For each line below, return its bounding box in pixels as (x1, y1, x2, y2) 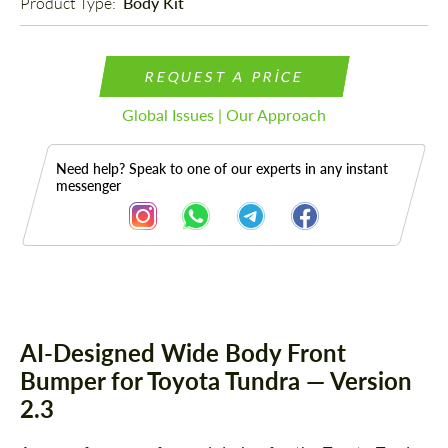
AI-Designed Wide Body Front (20, 338, 346, 368)
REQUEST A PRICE (143, 68, 305, 86)
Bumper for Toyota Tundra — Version (20, 366, 412, 396)
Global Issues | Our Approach (122, 105, 326, 125)
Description (25, 320, 151, 350)
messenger (56, 177, 121, 195)
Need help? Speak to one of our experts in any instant (56, 160, 388, 178)
